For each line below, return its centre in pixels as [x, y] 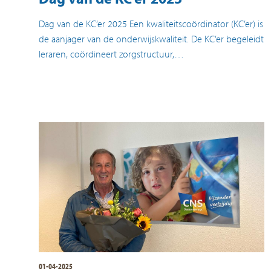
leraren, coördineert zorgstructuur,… [111, 54]
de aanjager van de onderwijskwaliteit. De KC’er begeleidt [151, 39]
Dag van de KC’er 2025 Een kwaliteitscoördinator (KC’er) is [151, 24]
